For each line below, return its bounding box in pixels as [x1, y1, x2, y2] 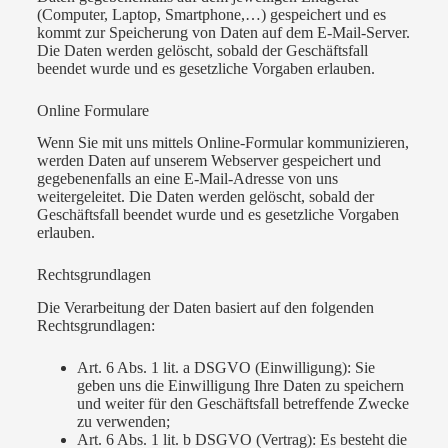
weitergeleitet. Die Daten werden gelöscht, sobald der [36, 188, 374, 206]
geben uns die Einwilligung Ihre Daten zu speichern [76, 377, 404, 395]
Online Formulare [36, 101, 149, 119]
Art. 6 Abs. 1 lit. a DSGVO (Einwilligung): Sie [76, 359, 375, 377]
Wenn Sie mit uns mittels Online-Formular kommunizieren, [36, 134, 409, 152]
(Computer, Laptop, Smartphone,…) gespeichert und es [36, 5, 386, 23]
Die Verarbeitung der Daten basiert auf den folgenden [36, 299, 374, 317]
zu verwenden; [76, 413, 170, 431]
